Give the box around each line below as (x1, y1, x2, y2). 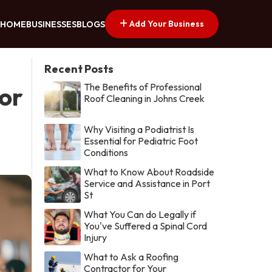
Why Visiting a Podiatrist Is (84, 123, 195, 135)
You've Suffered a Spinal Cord (84, 219, 208, 232)
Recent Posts (44, 61, 114, 76)
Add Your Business (127, 18, 204, 29)
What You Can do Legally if (84, 208, 197, 220)
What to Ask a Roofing (84, 250, 179, 263)
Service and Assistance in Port (84, 177, 211, 189)
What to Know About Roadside (84, 165, 215, 178)
